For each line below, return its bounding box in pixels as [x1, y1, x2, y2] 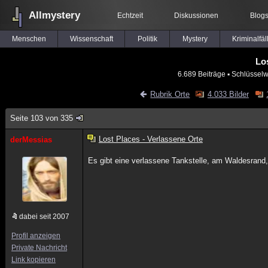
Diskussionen [174, 11, 218, 20]
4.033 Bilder [207, 90, 249, 99]
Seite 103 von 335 [10, 114, 73, 123]
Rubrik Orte [150, 90, 190, 99]
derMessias [10, 135, 52, 144]
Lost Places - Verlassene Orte [98, 135, 203, 144]
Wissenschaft [69, 35, 113, 43]
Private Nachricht [11, 243, 67, 252]
